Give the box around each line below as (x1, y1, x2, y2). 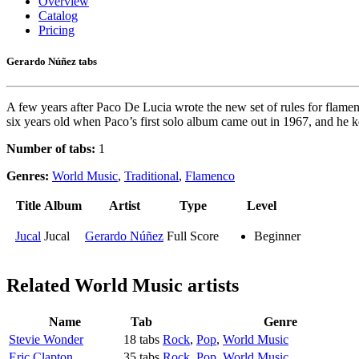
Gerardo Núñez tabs (6, 55, 97, 68)
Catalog (38, 9, 78, 22)
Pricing (38, 23, 75, 37)
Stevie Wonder (9, 333, 83, 347)
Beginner (254, 229, 301, 244)
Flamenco (185, 169, 235, 184)
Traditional (124, 169, 179, 184)
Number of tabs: (6, 142, 95, 156)
